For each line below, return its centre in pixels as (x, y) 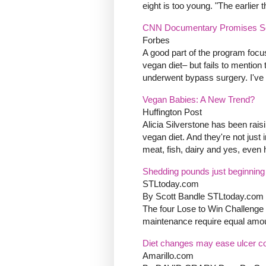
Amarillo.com (168, 256)
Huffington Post (172, 112)
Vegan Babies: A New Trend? (199, 100)
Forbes (156, 40)
